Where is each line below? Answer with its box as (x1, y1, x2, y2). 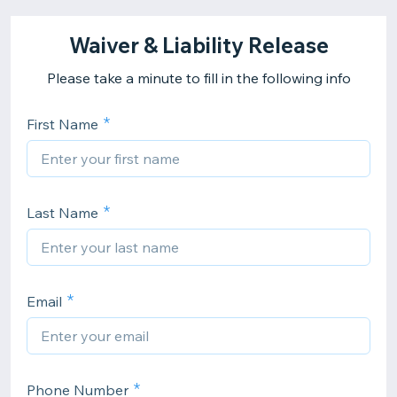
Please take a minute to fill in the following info (46, 69, 351, 87)
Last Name (27, 204, 98, 222)
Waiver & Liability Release (68, 32, 329, 58)
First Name (27, 115, 98, 133)
